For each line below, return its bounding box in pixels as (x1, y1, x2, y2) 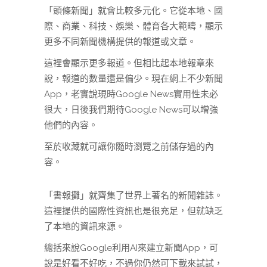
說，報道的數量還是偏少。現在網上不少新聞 (44, 73, 223, 85)
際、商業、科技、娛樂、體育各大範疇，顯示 (44, 21, 223, 32)
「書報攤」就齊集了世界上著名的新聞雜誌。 (44, 190, 223, 201)
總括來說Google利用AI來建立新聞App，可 (44, 243, 218, 254)
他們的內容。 (44, 120, 98, 131)
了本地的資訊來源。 (44, 221, 125, 232)
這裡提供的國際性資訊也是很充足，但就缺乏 (44, 206, 223, 217)
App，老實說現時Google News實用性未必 (44, 89, 218, 100)
